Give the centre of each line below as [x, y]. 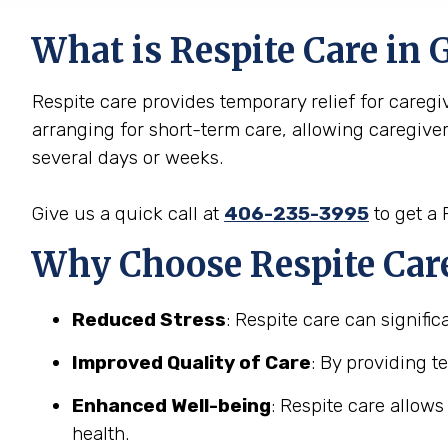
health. [100, 433]
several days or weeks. [127, 157]
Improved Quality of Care [191, 362]
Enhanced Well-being [171, 405]
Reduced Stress [149, 319]
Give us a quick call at [128, 213]
